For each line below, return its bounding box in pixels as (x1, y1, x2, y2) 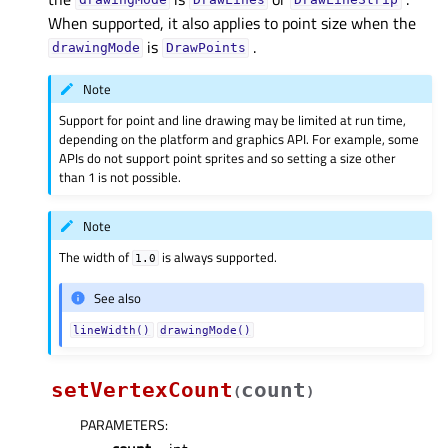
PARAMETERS (80, 414, 165, 436)
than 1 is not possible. (59, 167, 182, 188)
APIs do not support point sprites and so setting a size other (59, 148, 397, 169)
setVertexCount (51, 378, 233, 403)
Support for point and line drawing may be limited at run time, (59, 110, 407, 131)
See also (94, 287, 142, 308)
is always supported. (159, 247, 278, 268)
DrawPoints (165, 40, 246, 56)
